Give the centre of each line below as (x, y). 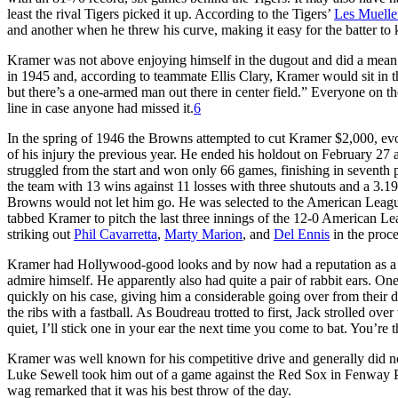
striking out (40, 234)
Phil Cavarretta (115, 234)
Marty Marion (203, 234)
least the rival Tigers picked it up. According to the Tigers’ (171, 13)
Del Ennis (302, 234)
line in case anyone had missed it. (100, 107)
